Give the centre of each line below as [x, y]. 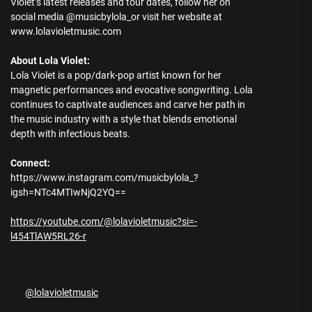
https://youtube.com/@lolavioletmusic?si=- [104, 222]
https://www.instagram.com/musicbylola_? [104, 178]
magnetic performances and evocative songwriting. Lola [132, 90]
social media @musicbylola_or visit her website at [116, 17]
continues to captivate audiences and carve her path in [128, 105]
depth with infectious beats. [70, 134]
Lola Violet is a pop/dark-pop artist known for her [116, 76]
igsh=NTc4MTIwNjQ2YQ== [68, 193]
